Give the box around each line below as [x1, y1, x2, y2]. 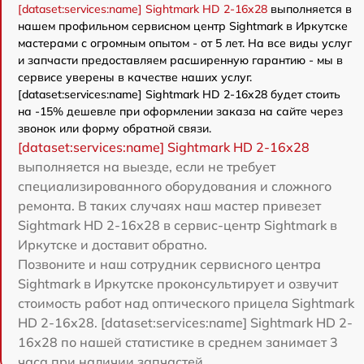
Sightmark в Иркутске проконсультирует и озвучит [18, 275, 338, 292]
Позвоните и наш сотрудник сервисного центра [18, 255, 321, 272]
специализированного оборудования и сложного [18, 177, 331, 194]
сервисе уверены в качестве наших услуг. [18, 69, 252, 84]
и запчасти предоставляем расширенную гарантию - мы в [18, 52, 343, 67]
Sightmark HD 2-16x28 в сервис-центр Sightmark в [18, 216, 337, 233]
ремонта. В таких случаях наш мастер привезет [18, 197, 321, 214]
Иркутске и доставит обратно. [18, 236, 207, 253]
